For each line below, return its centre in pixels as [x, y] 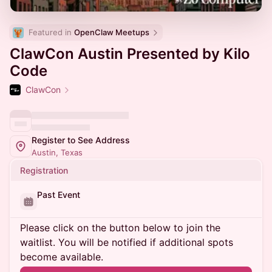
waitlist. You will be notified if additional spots [127, 242]
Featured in [51, 32]
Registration [44, 170]
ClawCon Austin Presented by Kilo [130, 54]
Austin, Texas [57, 152]
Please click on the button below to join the [120, 228]
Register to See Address [81, 140]
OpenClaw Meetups [112, 32]
